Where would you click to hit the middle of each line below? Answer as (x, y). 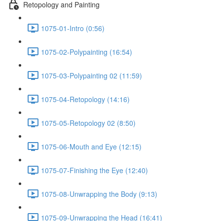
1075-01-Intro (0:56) (73, 28)
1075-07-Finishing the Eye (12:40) (94, 170)
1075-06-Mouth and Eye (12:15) (91, 146)
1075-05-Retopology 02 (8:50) (88, 123)
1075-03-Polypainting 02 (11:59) (92, 75)
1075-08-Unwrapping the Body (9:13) (99, 194)
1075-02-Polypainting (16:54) (87, 52)
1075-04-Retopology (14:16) (85, 99)
